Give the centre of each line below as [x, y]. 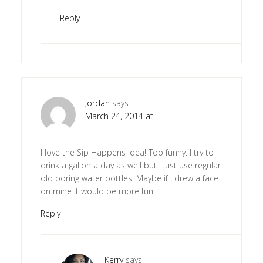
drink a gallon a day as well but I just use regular [130, 166]
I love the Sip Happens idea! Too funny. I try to [127, 153]
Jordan [97, 103]
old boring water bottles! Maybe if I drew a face [129, 178]
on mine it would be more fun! [97, 191]
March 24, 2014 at [119, 116]
